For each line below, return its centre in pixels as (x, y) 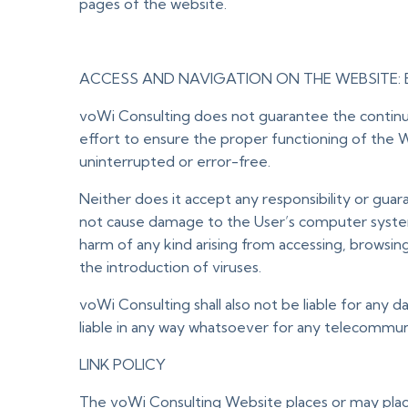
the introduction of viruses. (170, 267)
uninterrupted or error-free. (175, 161)
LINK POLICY (122, 364)
